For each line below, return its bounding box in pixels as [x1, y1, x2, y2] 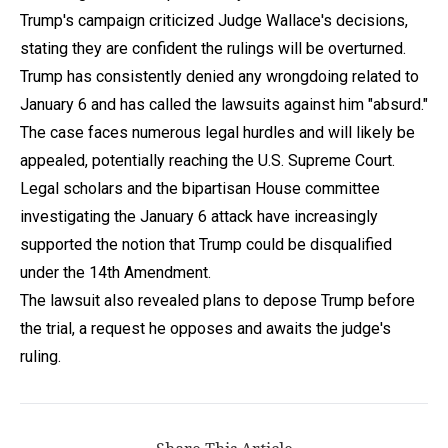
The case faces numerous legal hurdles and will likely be [20, 122, 415, 142]
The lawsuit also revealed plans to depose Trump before [20, 290, 415, 310]
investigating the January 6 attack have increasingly [20, 206, 378, 226]
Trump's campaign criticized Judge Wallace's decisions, [20, 10, 408, 30]
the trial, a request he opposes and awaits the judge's [20, 318, 391, 338]
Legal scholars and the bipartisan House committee [20, 178, 380, 198]
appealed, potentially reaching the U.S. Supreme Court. [20, 150, 395, 170]
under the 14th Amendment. [20, 262, 211, 282]
